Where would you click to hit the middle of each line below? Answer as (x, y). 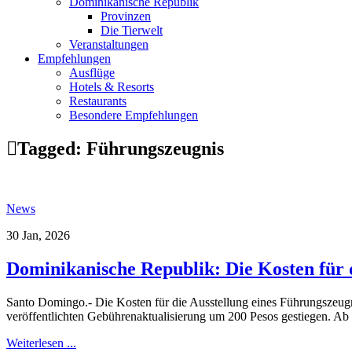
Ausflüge (92, 72)
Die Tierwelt (132, 30)
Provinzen (126, 16)
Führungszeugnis (155, 148)
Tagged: (52, 148)
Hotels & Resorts (112, 86)
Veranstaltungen (109, 44)
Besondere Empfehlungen (134, 115)
